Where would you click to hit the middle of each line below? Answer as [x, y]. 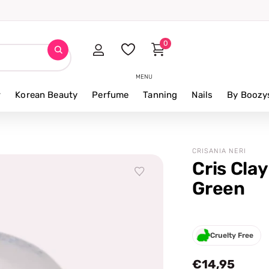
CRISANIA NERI [219, 151]
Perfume [110, 95]
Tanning [160, 95]
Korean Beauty [47, 95]
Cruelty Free [232, 235]
